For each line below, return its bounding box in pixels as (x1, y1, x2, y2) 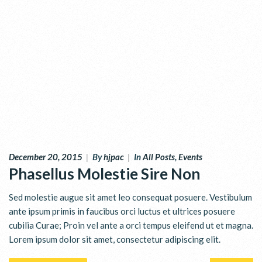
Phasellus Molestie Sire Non (9, 164, 200, 183)
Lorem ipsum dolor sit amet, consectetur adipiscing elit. (9, 233, 220, 244)
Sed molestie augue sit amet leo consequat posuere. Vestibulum (9, 191, 252, 202)
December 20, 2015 (9, 151, 82, 162)
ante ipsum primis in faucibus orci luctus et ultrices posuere (9, 205, 235, 216)
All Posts (143, 151, 175, 162)
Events (178, 151, 202, 162)
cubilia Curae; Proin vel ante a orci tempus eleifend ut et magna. (9, 219, 253, 230)
